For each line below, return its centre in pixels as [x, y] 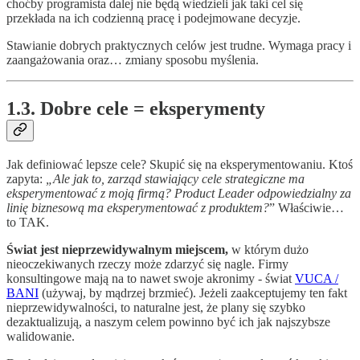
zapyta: [26, 178]
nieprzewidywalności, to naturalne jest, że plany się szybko [156, 307]
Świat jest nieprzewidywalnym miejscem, [117, 249]
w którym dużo [268, 249]
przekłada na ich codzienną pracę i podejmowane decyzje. [153, 18]
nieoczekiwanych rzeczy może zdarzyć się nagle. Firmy [147, 264]
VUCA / [317, 278]
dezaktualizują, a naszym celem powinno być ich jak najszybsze [168, 321]
